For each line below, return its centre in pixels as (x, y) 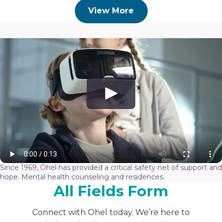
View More (111, 11)
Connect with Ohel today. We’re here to (111, 213)
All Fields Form (111, 191)
